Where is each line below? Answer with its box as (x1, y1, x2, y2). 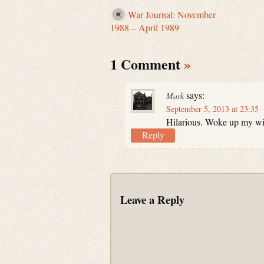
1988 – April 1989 (110, 21, 179, 34)
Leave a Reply (120, 192, 184, 208)
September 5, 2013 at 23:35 (166, 103, 259, 115)
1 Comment (110, 54, 184, 75)
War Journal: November (128, 8, 216, 21)
